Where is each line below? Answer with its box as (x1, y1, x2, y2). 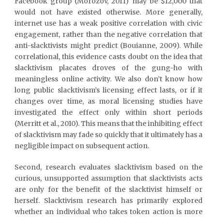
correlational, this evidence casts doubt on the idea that (15, 52, 202, 61)
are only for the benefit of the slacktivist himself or (15, 185, 202, 194)
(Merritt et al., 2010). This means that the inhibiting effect (15, 119, 202, 128)
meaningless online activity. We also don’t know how (15, 74, 202, 83)
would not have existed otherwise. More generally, (15, 7, 202, 16)
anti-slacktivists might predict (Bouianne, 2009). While (15, 41, 202, 50)
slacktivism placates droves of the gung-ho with (15, 63, 202, 72)
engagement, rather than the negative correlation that (15, 30, 202, 39)
